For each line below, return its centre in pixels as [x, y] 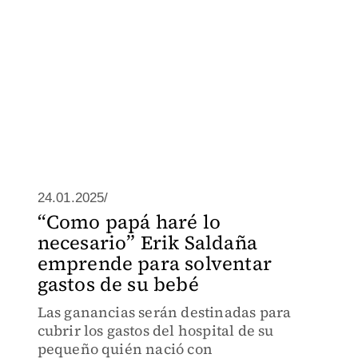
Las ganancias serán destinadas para [164, 312]
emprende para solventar [155, 263]
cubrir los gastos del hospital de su [155, 330]
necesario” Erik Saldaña [147, 243]
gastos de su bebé [118, 284]
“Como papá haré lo [129, 222]
